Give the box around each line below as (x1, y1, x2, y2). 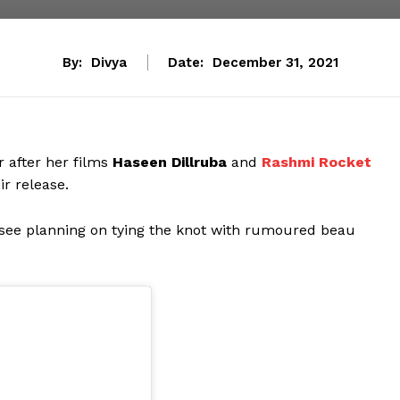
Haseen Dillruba (112, 154, 227, 171)
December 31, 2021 (212, 54, 338, 71)
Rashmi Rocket (262, 154, 371, 171)
